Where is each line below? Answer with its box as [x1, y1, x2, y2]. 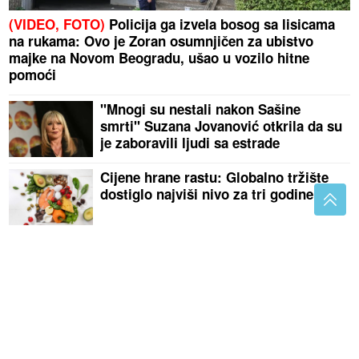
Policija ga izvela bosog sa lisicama [105, 14, 336, 34]
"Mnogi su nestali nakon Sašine [100, 99, 301, 119]
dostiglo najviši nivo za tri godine [100, 184, 314, 204]
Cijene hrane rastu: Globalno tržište [100, 167, 329, 188]
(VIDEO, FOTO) [9, 14, 106, 34]
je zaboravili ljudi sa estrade [100, 133, 280, 153]
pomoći [9, 65, 57, 85]
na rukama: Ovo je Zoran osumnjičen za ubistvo [9, 31, 314, 51]
